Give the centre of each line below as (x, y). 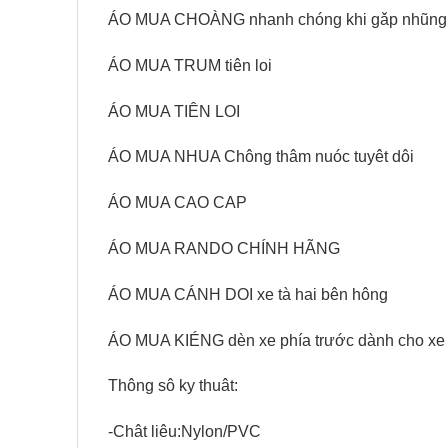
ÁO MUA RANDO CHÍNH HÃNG (224, 249)
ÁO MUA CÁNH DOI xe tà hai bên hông (248, 294)
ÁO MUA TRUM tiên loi (190, 65)
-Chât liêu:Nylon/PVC (184, 432)
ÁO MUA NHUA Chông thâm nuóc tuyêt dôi (261, 157)
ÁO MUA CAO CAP (177, 203)
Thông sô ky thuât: (173, 386)
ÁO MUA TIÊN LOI (174, 111)
